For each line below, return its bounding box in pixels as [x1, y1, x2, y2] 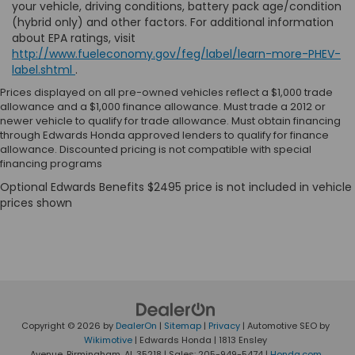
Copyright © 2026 [21, 319, 103, 333]
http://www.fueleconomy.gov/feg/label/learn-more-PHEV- [12, 46, 341, 63]
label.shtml [12, 62, 75, 78]
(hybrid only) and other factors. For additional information [12, 14, 334, 31]
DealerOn [116, 319, 157, 333]
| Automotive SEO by [240, 319, 330, 333]
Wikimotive [84, 334, 132, 347]
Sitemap [164, 319, 201, 333]
